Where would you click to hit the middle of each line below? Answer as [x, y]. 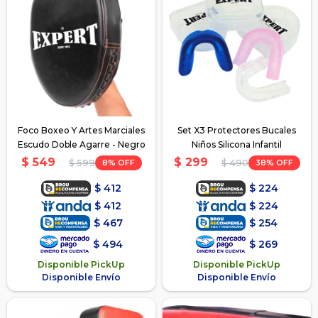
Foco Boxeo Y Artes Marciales [81, 130]
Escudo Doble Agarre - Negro [81, 144]
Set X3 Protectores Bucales [237, 130]
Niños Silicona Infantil [237, 144]
